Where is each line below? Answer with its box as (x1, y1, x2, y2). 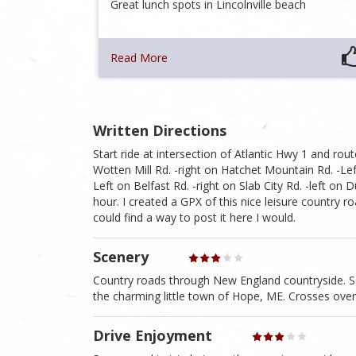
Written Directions (93, 121, 226, 141)
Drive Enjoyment (93, 326, 212, 346)
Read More (110, 50, 168, 66)
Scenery (93, 247, 149, 267)
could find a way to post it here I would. (93, 210, 296, 226)
